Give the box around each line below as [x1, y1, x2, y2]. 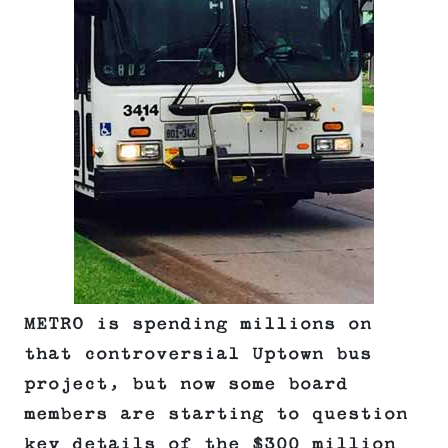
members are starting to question [24, 404, 408, 425]
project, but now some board [24, 374, 348, 395]
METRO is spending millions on [24, 314, 372, 335]
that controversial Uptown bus [24, 344, 372, 365]
